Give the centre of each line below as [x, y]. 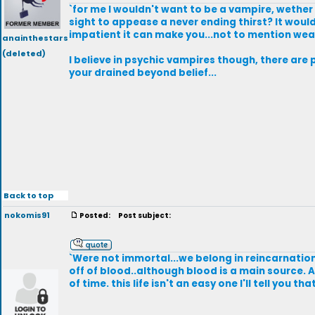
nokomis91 [27, 215]
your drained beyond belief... [143, 73]
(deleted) [24, 53]
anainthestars [35, 38]
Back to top [28, 195]
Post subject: [142, 216]
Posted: [96, 216]
